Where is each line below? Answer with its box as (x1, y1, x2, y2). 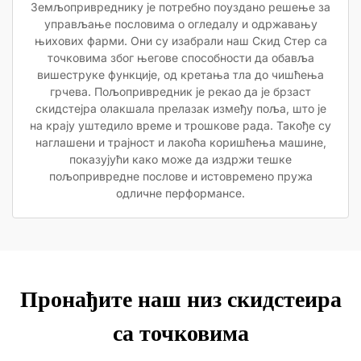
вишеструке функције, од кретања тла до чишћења (37, 68, 324, 81)
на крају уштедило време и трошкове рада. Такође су (30, 118, 331, 132)
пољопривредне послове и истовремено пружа (48, 169, 313, 183)
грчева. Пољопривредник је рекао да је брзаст (50, 85, 311, 98)
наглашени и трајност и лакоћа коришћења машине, (35, 135, 326, 149)
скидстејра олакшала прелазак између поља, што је (35, 102, 326, 115)
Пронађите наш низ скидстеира (19, 287, 342, 312)
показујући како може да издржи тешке (69, 152, 292, 166)
